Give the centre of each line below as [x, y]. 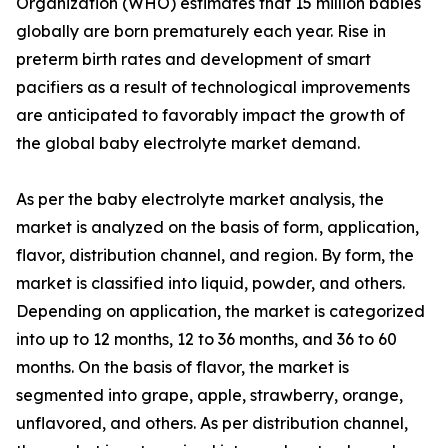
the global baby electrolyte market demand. [188, 143]
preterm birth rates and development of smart [193, 59]
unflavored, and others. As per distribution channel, [212, 423]
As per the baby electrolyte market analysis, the [200, 199]
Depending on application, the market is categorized [220, 311]
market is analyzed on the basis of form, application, [217, 227]
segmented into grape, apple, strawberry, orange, [209, 395]
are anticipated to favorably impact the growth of [210, 115]
